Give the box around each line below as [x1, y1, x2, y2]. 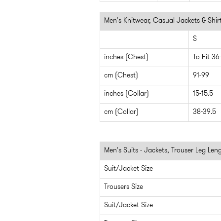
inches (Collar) [104, 90, 149, 98]
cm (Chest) [104, 72, 138, 79]
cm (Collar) [104, 109, 139, 116]
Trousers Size [104, 184, 143, 191]
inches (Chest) [104, 54, 148, 61]
